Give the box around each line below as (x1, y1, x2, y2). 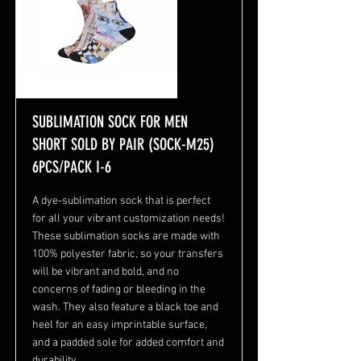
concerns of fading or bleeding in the (32, 283, 205, 297)
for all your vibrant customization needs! (32, 212, 225, 226)
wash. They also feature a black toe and (32, 301, 218, 315)
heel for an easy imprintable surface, (32, 318, 207, 333)
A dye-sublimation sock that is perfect (32, 194, 210, 209)
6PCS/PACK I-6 (32, 157, 111, 177)
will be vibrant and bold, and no (32, 265, 179, 280)
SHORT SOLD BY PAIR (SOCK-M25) (32, 135, 214, 155)
